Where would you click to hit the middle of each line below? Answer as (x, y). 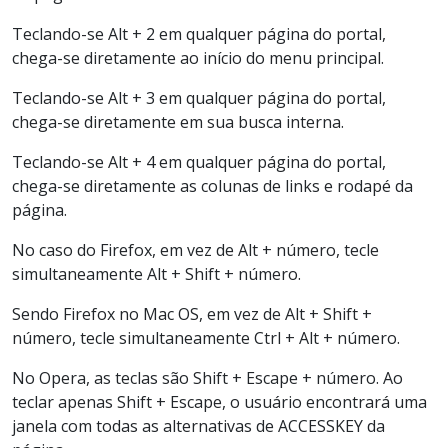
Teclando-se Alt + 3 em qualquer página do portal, (199, 97)
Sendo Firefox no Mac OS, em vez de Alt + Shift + (192, 313)
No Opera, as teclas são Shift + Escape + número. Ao (207, 377)
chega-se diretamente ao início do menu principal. (198, 57)
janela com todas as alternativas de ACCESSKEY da (198, 425)
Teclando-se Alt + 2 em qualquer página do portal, (199, 33)
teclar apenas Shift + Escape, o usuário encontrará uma (219, 401)
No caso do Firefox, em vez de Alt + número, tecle (195, 249)
